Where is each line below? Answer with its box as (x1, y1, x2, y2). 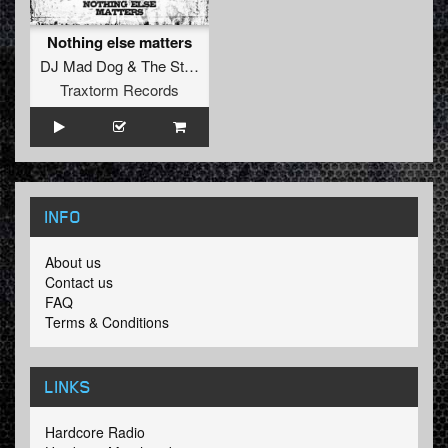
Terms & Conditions (45, 312, 169, 333)
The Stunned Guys (141, 55, 184, 77)
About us (45, 252, 101, 273)
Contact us (45, 272, 113, 293)
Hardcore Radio (45, 422, 145, 443)
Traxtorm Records (60, 79, 179, 101)
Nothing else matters (47, 31, 192, 54)
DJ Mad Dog (40, 55, 123, 77)
